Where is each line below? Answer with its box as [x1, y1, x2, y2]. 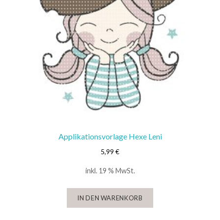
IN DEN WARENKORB [77, 193, 143, 202]
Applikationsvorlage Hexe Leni [58, 131, 162, 141]
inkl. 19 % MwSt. [85, 166, 135, 175]
